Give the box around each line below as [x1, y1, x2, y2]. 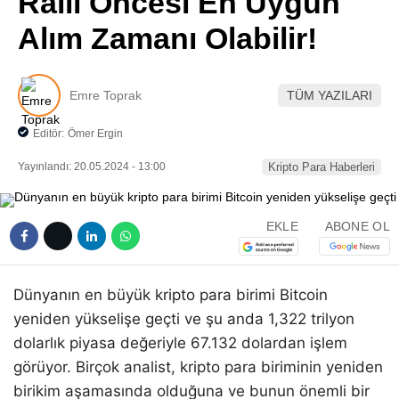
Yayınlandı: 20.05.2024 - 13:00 [18, 160, 166, 174]
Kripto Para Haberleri [268, 160, 375, 175]
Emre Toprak [69, 87, 142, 102]
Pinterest [265, 15, 325, 30]
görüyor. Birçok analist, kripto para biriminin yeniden [13, 358, 383, 377]
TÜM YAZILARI [287, 87, 372, 102]
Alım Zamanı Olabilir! [18, 21, 317, 55]
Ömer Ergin [68, 127, 123, 140]
